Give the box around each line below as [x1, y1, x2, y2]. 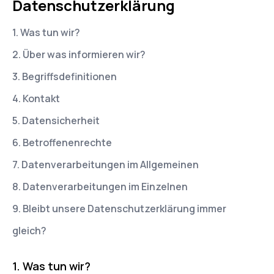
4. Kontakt [12, 92, 60, 105]
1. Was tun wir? [12, 26, 80, 39]
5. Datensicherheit [12, 114, 100, 127]
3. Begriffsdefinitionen [12, 70, 117, 83]
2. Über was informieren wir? [12, 48, 146, 61]
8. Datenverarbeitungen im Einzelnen [12, 180, 188, 193]
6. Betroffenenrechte [12, 136, 112, 149]
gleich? [12, 224, 46, 237]
